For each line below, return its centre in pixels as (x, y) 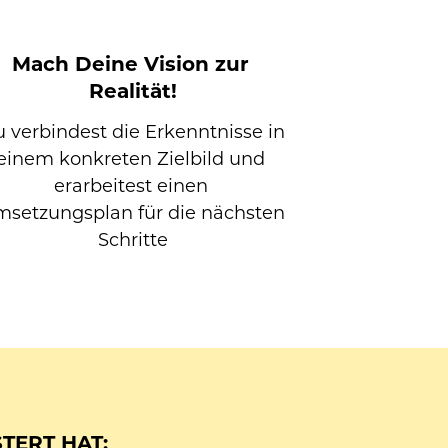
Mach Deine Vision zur (130, 64)
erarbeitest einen (130, 185)
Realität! (133, 91)
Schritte (133, 239)
